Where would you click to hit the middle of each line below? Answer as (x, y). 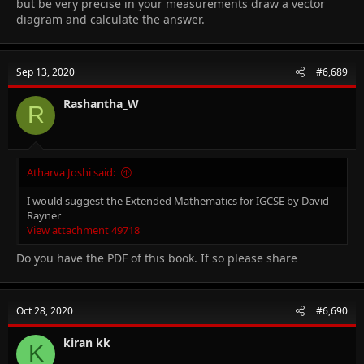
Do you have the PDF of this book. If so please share (157, 258)
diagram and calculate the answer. (110, 19)
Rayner (44, 215)
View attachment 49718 (83, 230)
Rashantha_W (101, 103)
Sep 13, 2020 (45, 71)
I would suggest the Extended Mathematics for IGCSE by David (178, 200)
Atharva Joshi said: (71, 172)
